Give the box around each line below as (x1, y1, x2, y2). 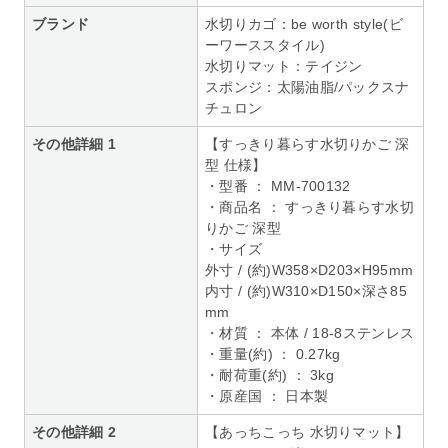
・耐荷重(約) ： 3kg (205, 366, 335, 383)
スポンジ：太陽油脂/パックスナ (205, 78, 410, 95)
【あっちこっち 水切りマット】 (205, 423, 410, 440)
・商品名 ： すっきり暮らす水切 (205, 198, 415, 215)
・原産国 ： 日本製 (205, 387, 329, 404)
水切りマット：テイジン (205, 57, 363, 74)
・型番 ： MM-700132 (205, 177, 351, 194)
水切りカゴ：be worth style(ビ (205, 15, 403, 32)
